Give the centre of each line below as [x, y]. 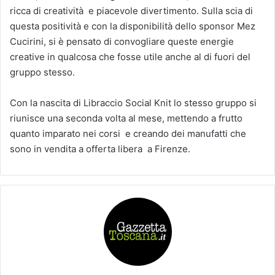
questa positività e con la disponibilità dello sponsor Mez [133, 26]
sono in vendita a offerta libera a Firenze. [100, 149]
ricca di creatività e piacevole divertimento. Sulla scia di [131, 10]
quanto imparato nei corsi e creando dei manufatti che [128, 133]
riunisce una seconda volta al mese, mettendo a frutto [126, 118]
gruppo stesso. [42, 72]
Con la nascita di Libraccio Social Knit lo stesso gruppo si [133, 103]
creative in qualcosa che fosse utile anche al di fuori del [130, 56]
